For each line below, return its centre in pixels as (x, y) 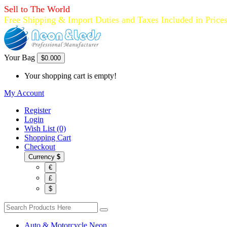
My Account (24, 93)
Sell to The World (37, 9)
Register (37, 110)
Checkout (40, 147)
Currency (43, 157)
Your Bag (20, 58)
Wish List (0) (45, 128)
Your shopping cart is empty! (70, 76)
